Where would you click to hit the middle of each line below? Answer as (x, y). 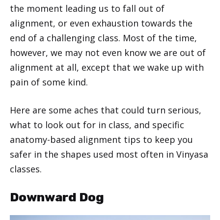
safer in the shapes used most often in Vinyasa (109, 154)
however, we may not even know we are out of (108, 53)
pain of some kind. (49, 82)
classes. (26, 169)
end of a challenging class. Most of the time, (103, 38)
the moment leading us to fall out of (87, 9)
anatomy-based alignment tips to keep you (101, 140)
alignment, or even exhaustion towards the (101, 23)
